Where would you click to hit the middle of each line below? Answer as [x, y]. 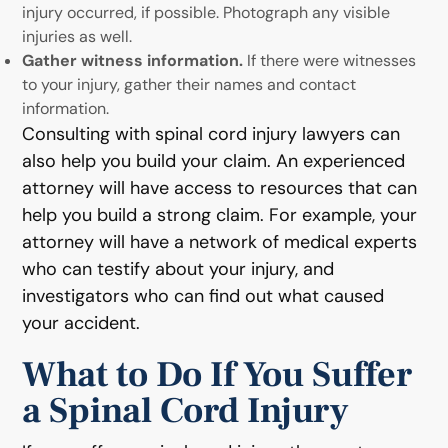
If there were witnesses [330, 60]
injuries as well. [77, 36]
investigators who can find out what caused [203, 295]
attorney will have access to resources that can [220, 187]
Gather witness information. [133, 60]
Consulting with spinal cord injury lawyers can [211, 133]
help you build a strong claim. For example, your [220, 214]
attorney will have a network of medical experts [220, 241]
